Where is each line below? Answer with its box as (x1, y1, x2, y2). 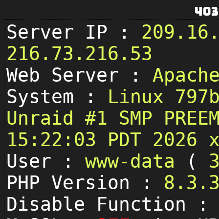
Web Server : (6, 65, 153, 86)
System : (6, 86, 108, 108)
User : (6, 151, 85, 172)
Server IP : (6, 22, 141, 43)
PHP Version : (6, 172, 164, 194)
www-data (85, 151, 186, 172)
